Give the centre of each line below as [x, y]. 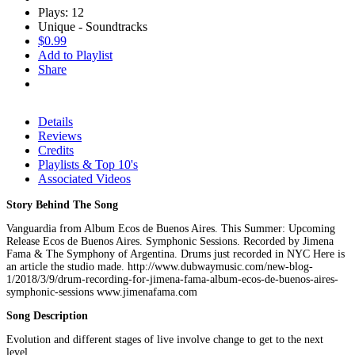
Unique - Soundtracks [93, 26]
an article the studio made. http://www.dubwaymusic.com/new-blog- [160, 266]
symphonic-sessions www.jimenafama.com [102, 292]
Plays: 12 [61, 12]
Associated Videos [84, 178]
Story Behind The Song [62, 204]
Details [55, 121]
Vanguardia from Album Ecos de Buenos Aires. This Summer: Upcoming [171, 228]
